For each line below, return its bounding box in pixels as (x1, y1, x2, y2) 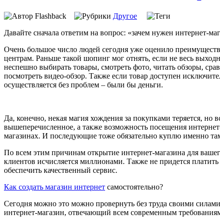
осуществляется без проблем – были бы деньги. (4, 80, 163, 89)
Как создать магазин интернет (4, 182, 105, 191)
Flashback (33, 11, 74, 20)
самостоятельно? (105, 182, 163, 191)
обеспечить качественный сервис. (4, 165, 117, 174)
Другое (113, 11, 137, 20)
